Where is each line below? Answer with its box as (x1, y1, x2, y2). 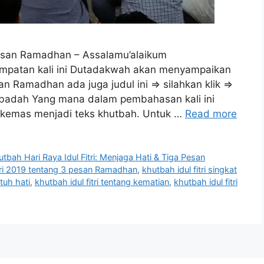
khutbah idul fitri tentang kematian (35, 177, 169, 187)
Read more (185, 108, 237, 120)
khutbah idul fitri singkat (142, 164, 237, 175)
